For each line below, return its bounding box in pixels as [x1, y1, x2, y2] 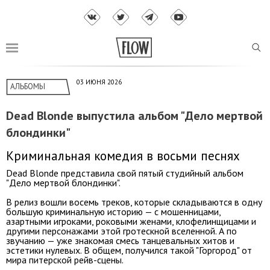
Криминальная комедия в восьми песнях [6, 147, 240, 164]
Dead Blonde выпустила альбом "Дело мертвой [6, 108, 263, 124]
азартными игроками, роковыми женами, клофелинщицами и [6, 215, 256, 227]
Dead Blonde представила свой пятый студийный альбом [6, 166, 243, 179]
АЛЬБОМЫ [10, 81, 45, 92]
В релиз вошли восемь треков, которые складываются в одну [6, 195, 262, 208]
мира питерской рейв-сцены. [6, 253, 124, 266]
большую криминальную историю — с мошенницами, [6, 205, 221, 218]
